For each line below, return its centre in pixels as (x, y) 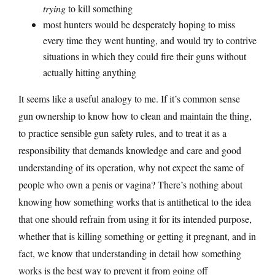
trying (54, 8)
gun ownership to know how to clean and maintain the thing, (135, 115)
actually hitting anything (90, 72)
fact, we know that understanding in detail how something (130, 253)
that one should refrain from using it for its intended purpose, (135, 219)
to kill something (99, 8)
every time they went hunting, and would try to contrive (150, 40)
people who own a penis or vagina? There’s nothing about (130, 184)
